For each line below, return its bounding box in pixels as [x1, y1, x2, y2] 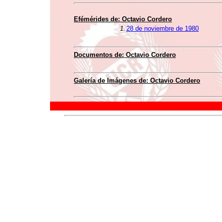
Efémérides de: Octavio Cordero [74, 15, 172, 23]
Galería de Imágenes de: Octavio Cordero [74, 77, 200, 84]
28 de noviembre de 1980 [126, 25, 199, 32]
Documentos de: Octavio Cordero [74, 51, 176, 58]
